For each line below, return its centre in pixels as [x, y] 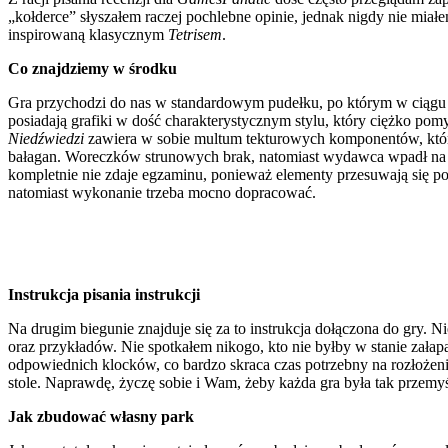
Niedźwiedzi [48, 138]
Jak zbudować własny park [101, 416]
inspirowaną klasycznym [88, 34]
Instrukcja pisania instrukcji [104, 294]
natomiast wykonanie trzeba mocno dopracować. [162, 192]
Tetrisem [195, 34]
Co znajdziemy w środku [92, 68]
